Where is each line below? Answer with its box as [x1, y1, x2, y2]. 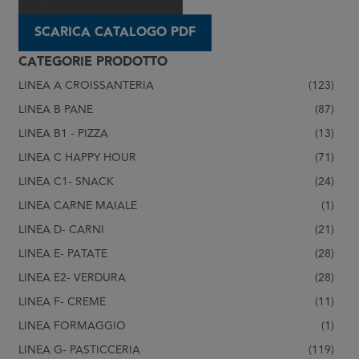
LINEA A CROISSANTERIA [18, 76, 154, 94]
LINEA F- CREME [18, 292, 106, 310]
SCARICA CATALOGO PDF [34, 22, 196, 42]
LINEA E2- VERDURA [18, 268, 126, 286]
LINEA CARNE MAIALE [18, 196, 137, 214]
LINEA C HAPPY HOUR [18, 148, 136, 166]
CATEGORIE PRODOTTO [18, 51, 167, 72]
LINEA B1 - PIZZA [18, 124, 108, 142]
